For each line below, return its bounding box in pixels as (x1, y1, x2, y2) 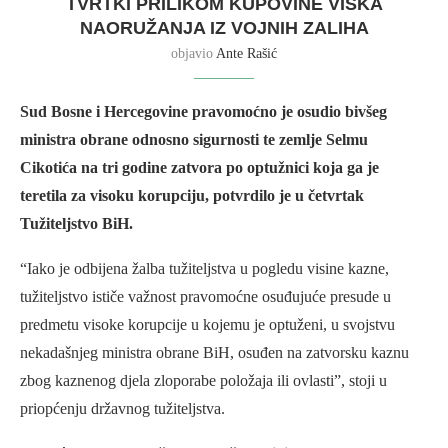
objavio (171, 46, 216, 62)
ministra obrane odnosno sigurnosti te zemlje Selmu (20, 131, 368, 149)
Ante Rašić (216, 46, 277, 62)
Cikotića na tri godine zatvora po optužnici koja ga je (20, 159, 379, 177)
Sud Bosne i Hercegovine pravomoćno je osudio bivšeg (20, 103, 387, 121)
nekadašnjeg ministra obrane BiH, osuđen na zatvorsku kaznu (20, 344, 409, 362)
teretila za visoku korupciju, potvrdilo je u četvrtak (20, 187, 364, 205)
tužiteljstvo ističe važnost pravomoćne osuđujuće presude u (20, 288, 391, 306)
